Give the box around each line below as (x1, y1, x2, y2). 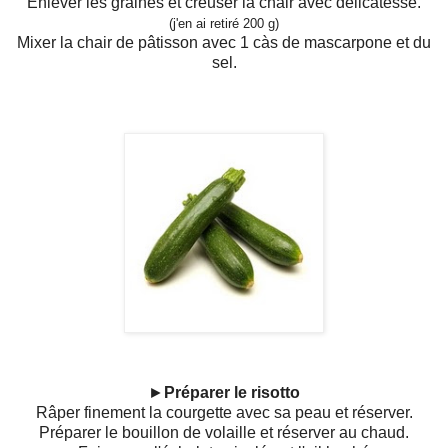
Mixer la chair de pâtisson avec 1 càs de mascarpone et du (17, 34, 431, 52)
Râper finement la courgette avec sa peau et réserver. (35, 404, 413, 422)
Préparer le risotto (164, 384, 300, 402)
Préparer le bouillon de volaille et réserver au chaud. (39, 424, 409, 442)
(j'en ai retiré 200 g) (169, 16, 279, 32)
